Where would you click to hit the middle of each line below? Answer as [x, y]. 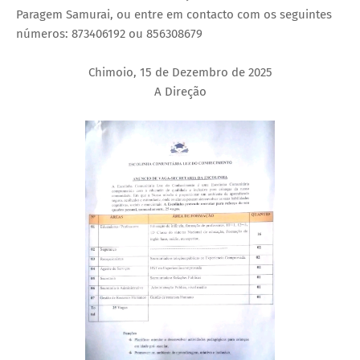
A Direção [180, 91]
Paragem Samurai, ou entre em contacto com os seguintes [174, 14]
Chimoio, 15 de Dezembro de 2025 [180, 72]
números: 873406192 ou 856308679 [109, 33]
